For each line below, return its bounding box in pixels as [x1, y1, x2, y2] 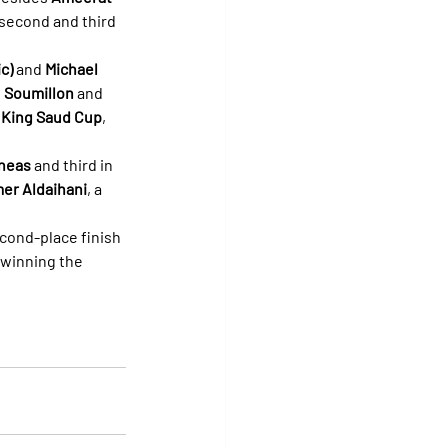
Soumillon [4, 82, 74, 102]
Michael [45, 58, 101, 78]
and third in [31, 154, 116, 174]
